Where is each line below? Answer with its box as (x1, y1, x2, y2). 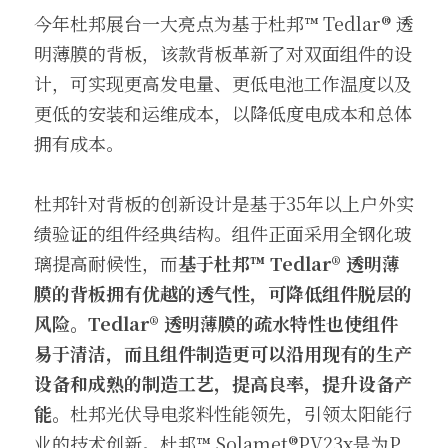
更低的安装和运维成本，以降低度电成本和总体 (34, 100, 412, 126)
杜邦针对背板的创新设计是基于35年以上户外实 (34, 190, 414, 216)
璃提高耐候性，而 (34, 250, 178, 276)
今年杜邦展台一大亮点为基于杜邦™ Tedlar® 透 (34, 10, 414, 36)
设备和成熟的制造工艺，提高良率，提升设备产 (34, 370, 412, 396)
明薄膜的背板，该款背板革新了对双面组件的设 (34, 40, 412, 66)
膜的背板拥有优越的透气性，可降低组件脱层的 (34, 280, 412, 306)
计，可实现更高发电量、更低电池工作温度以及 (34, 70, 412, 96)
